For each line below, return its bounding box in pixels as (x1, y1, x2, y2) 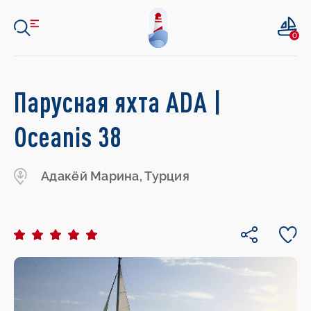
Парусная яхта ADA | (14, 86, 223, 118)
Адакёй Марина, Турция (41, 168, 190, 183)
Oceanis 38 (14, 121, 121, 153)
